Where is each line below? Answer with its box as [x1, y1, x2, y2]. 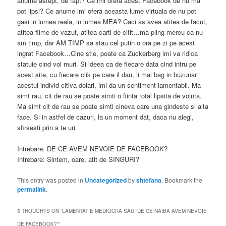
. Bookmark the [161, 175, 203, 184]
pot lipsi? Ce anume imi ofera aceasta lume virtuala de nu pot [17, 6, 197, 16]
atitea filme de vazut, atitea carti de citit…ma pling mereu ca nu [17, 27, 203, 37]
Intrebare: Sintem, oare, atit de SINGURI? [17, 154, 140, 164]
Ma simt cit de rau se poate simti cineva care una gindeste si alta [17, 101, 209, 111]
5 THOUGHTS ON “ [17, 207, 63, 214]
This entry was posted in [17, 175, 85, 184]
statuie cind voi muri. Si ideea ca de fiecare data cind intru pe [17, 59, 197, 69]
